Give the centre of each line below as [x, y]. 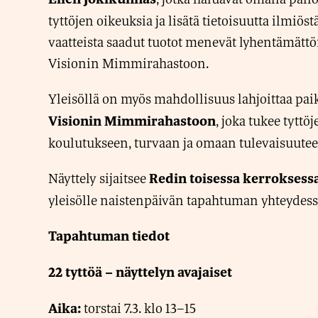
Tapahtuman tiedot [109, 236]
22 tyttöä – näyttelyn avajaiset [140, 272]
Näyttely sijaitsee [99, 178]
